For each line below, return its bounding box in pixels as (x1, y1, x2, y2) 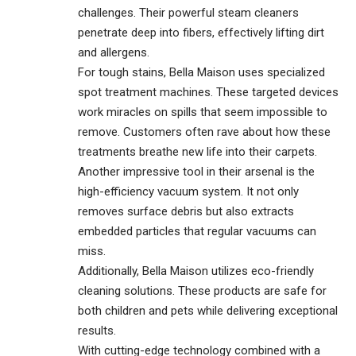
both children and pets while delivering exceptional (78, 304, 338, 319)
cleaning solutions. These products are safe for (78, 284, 327, 299)
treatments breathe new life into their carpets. (78, 145, 317, 160)
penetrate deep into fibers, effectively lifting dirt (78, 25, 324, 41)
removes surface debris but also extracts (78, 204, 294, 219)
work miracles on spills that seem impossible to (78, 105, 327, 120)
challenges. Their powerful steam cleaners (78, 6, 299, 21)
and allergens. (78, 45, 149, 60)
